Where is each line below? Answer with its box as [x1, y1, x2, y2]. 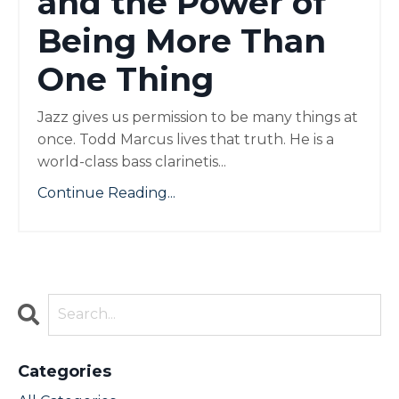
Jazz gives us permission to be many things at [37, 108, 358, 126]
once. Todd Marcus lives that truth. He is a [37, 130, 334, 148]
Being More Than [37, 20, 326, 61]
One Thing [37, 59, 214, 99]
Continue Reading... [37, 183, 175, 201]
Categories [18, 361, 111, 381]
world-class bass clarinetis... [37, 152, 226, 170]
